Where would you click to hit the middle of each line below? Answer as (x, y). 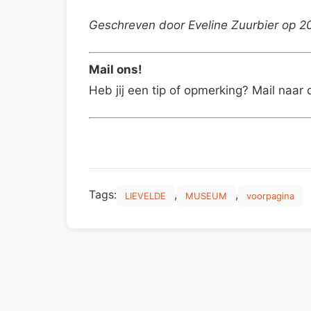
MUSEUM (206, 195)
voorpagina (270, 195)
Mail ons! (116, 70)
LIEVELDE (145, 195)
